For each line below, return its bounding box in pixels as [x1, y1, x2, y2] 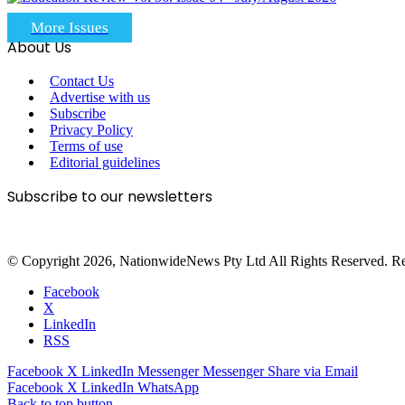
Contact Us [50, 73, 114, 89]
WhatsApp [137, 380, 199, 396]
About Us [7, 37, 71, 59]
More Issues [31, 19, 108, 37]
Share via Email [268, 363, 358, 380]
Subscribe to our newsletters [7, 186, 212, 208]
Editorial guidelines [50, 155, 160, 171]
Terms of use [50, 138, 123, 155]
